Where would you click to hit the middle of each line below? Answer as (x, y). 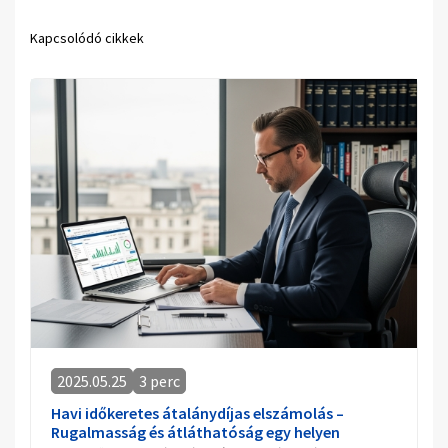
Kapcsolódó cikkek (87, 37)
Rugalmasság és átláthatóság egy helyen (195, 432)
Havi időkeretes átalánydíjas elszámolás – (197, 413)
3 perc (159, 381)
